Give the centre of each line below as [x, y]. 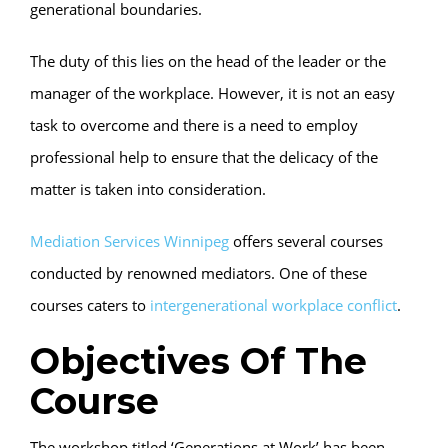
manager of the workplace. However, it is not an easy [212, 92]
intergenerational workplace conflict [273, 304]
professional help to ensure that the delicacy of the [204, 156]
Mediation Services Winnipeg [129, 240]
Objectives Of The [198, 360]
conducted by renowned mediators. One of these [198, 272]
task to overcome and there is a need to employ [194, 124]
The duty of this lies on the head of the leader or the [208, 60]
